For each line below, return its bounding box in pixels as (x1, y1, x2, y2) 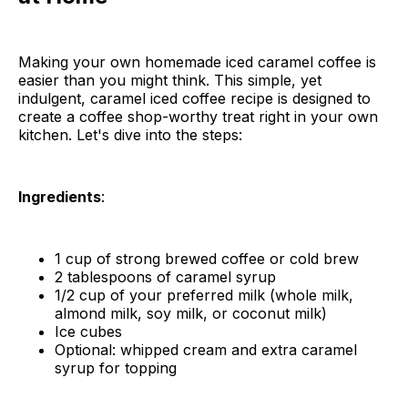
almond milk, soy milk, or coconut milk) (55, 303, 327, 322)
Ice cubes (55, 321, 122, 341)
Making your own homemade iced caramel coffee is (18, 52, 376, 71)
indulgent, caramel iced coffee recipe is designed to (18, 88, 371, 107)
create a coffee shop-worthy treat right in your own (18, 107, 378, 126)
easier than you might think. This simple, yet (18, 70, 321, 89)
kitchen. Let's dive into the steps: (18, 125, 242, 144)
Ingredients (18, 187, 101, 206)
